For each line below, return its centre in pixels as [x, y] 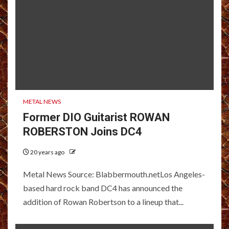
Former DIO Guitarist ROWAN [96, 117]
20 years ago [47, 152]
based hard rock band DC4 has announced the [103, 188]
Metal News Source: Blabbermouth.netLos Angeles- [114, 174]
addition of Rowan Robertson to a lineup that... [103, 201]
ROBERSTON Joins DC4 [83, 131]
